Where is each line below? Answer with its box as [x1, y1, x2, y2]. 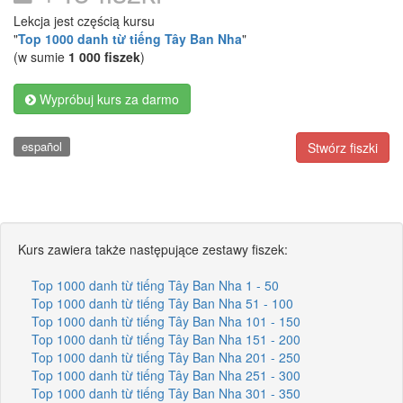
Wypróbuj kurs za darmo [36, 90, 179, 108]
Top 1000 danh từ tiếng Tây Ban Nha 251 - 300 [31, 365, 300, 384]
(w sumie [13, 48, 68, 66]
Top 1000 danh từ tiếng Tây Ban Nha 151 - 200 [31, 329, 300, 348]
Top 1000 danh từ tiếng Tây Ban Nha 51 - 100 [31, 293, 293, 312]
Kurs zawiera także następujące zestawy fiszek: [18, 239, 288, 258]
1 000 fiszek [68, 48, 140, 66]
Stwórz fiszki [308, 139, 378, 157]
